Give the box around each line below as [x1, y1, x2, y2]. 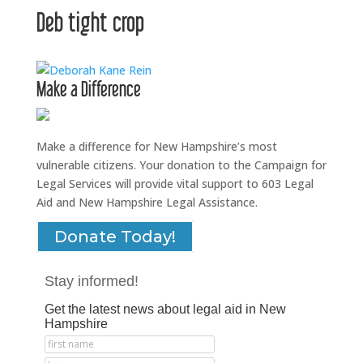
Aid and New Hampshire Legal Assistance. [36, 194, 258, 210]
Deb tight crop [36, 7, 144, 36]
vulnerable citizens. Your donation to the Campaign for [36, 157, 327, 173]
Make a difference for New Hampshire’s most [36, 139, 277, 154]
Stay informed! [44, 273, 139, 289]
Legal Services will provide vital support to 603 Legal [36, 176, 314, 191]
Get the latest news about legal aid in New [44, 302, 286, 316]
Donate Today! [53, 227, 176, 246]
